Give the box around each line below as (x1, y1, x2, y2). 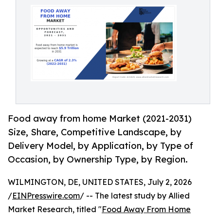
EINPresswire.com (12, 191, 80, 201)
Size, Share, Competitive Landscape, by (8, 127, 182, 138)
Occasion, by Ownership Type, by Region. (8, 154, 188, 165)
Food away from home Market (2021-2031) (8, 113, 192, 124)
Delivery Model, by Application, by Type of (8, 140, 193, 151)
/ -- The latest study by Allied (80, 191, 190, 201)
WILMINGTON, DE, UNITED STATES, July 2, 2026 (8, 177, 192, 187)
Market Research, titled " (8, 204, 102, 215)
